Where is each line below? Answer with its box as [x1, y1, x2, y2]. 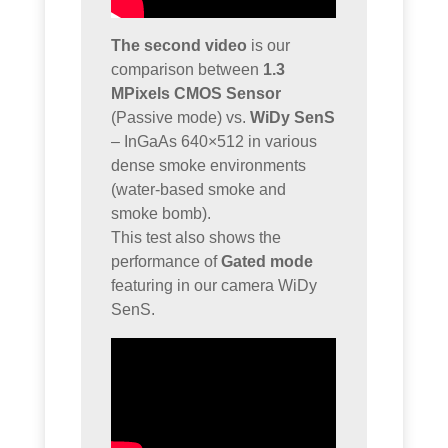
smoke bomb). [111, 204, 212, 222]
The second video [111, 36, 248, 54]
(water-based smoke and [111, 180, 287, 198]
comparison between [111, 60, 264, 78]
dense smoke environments [111, 156, 307, 174]
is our [247, 36, 291, 54]
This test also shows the [111, 228, 282, 246]
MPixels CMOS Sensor [111, 84, 282, 102]
